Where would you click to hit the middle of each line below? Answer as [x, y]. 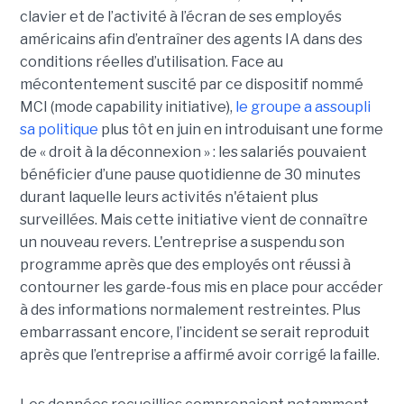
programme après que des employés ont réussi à [185, 265]
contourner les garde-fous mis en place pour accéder [201, 288]
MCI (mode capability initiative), [126, 107]
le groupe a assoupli [301, 107]
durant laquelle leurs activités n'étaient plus [169, 197]
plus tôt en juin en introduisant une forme [240, 130]
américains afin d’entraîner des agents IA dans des [191, 40]
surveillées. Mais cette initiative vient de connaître [193, 220]
